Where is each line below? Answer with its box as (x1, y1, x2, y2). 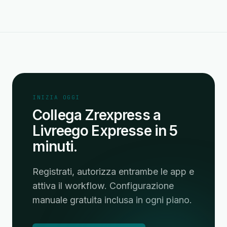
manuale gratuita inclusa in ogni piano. (32, 195, 192, 205)
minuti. (32, 138, 78, 155)
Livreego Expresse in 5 (32, 122, 178, 139)
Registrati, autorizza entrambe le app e (32, 166, 194, 177)
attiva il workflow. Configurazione (32, 180, 174, 191)
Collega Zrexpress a (32, 106, 161, 124)
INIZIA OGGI (32, 94, 80, 101)
